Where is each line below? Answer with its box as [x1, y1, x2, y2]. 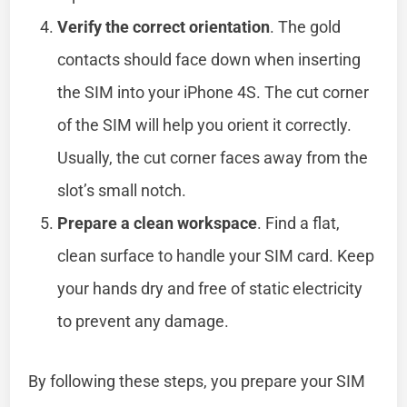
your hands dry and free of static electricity [57, 278, 363, 298]
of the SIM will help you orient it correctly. [57, 114, 352, 134]
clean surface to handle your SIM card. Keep [57, 245, 375, 265]
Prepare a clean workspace [57, 213, 258, 233]
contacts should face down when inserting [57, 49, 362, 69]
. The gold [270, 16, 342, 36]
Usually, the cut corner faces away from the [57, 147, 369, 167]
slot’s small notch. [57, 180, 187, 200]
